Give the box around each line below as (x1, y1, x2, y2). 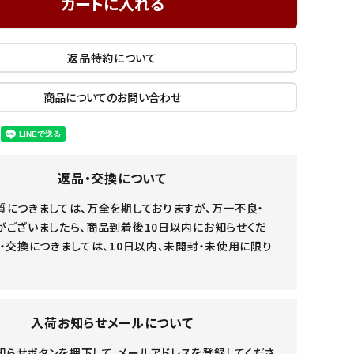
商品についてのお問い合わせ (43, 88, 181, 105)
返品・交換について (58, 168, 167, 187)
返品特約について (67, 49, 157, 66)
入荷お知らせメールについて (31, 312, 194, 332)
